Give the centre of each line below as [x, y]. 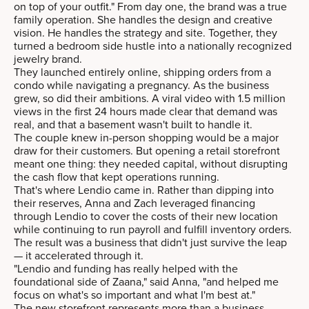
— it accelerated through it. [79, 255]
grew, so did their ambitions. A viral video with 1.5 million [150, 98]
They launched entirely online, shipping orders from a [142, 71]
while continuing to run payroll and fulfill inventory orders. [153, 229]
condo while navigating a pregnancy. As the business [141, 84]
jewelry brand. [48, 58]
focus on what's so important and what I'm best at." [134, 294]
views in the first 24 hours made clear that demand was [146, 111]
